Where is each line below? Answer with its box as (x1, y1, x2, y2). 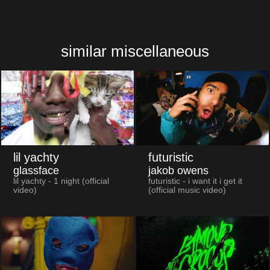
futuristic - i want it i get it (148, 177, 242, 186)
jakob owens (148, 165, 209, 177)
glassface (13, 165, 59, 177)
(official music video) (148, 186, 226, 195)
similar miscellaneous (61, 42, 209, 60)
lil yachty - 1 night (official (13, 177, 109, 186)
